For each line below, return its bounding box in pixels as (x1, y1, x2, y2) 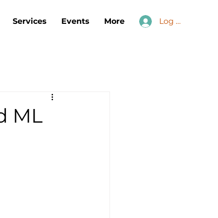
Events (61, 17, 90, 26)
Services (13, 17, 47, 26)
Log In (159, 17, 184, 26)
